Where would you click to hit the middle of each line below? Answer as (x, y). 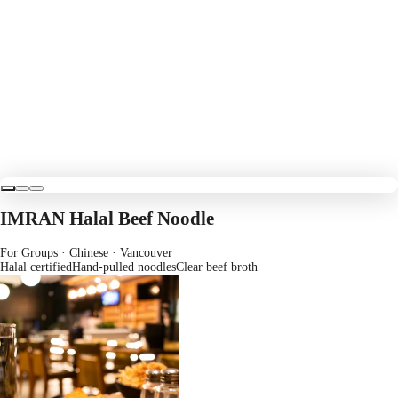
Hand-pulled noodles (124, 267)
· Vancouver (140, 252)
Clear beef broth (217, 267)
